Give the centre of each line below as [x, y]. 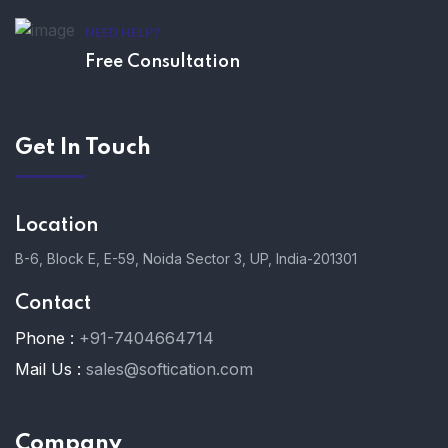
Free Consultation [162, 62]
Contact [53, 304]
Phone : [44, 338]
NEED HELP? [123, 34]
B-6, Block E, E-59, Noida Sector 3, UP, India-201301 [186, 259]
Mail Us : [48, 369]
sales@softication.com [169, 369]
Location [57, 226]
